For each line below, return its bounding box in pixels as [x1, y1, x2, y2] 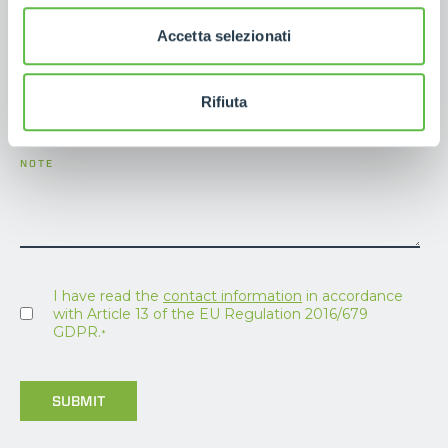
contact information [163, 286, 302, 305]
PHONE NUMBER [20, 74, 122, 88]
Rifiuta [200, 92, 248, 110]
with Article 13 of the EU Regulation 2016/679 [53, 304, 368, 323]
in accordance [302, 286, 403, 305]
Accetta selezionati [157, 27, 291, 45]
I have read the [53, 286, 163, 305]
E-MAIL [20, 8, 67, 22]
